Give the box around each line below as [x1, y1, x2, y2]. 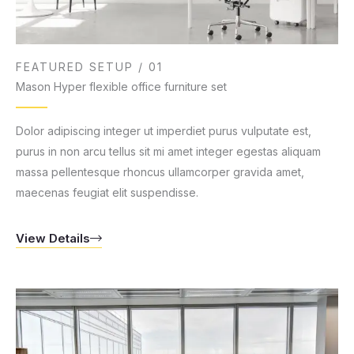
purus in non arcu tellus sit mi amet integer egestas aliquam [16, 144, 321, 158]
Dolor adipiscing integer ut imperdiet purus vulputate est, [16, 123, 311, 137]
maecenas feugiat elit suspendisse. [16, 185, 198, 199]
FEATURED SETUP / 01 [16, 59, 163, 73]
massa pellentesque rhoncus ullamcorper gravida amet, [16, 164, 304, 179]
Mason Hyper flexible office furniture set [16, 79, 227, 93]
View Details [16, 230, 90, 246]
